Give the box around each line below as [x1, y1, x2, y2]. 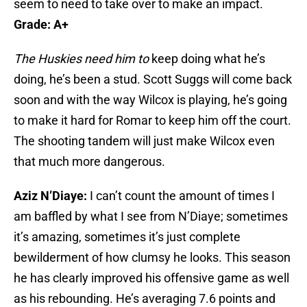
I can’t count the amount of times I [87, 188, 275, 204]
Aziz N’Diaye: [14, 188, 87, 204]
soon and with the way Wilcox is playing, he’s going [14, 93, 287, 108]
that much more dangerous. [14, 154, 165, 169]
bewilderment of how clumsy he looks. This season [14, 250, 291, 265]
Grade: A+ [14, 17, 69, 32]
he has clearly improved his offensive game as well [14, 271, 289, 286]
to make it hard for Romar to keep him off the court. [14, 113, 291, 128]
